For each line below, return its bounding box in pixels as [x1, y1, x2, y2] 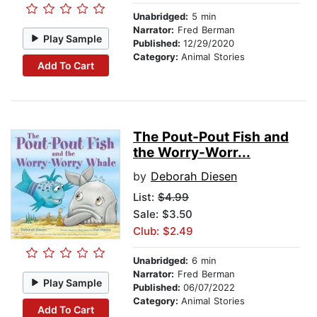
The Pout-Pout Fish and [133, 129, 289, 146]
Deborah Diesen [151, 169, 237, 184]
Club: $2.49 [133, 224, 193, 238]
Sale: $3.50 [133, 207, 192, 221]
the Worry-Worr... [133, 144, 250, 161]
